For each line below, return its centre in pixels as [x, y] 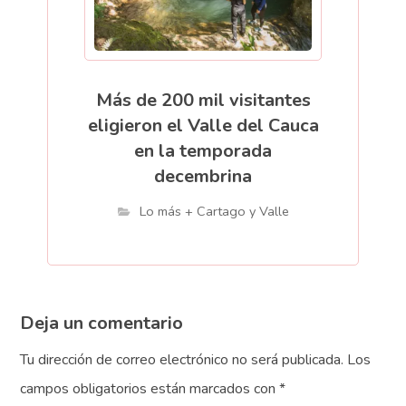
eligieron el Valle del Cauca [203, 125]
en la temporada [203, 150]
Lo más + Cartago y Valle [214, 211]
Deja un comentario [102, 323]
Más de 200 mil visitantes [203, 100]
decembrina [203, 176]
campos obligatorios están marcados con [150, 388]
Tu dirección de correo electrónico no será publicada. [182, 359]
